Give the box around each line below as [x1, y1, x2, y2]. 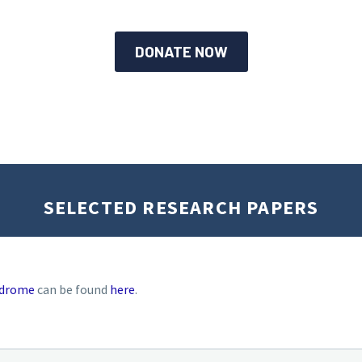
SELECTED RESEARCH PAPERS [43, 194, 319, 220]
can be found [35, 281, 110, 298]
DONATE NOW [134, 41, 228, 61]
